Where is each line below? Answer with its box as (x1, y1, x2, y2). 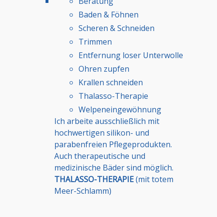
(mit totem (134, 173, 173, 185)
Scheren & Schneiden (78, 22, 155, 33)
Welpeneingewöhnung (78, 104, 161, 115)
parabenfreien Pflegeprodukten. (54, 139, 172, 150)
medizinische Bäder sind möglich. (54, 162, 173, 173)
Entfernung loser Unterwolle (78, 49, 183, 61)
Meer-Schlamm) (54, 185, 111, 196)
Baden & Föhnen (78, 9, 139, 20)
